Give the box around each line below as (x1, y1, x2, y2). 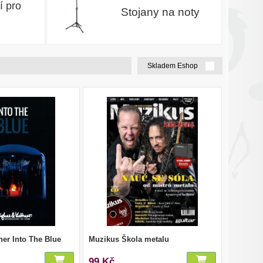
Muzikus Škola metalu (89, 234, 170, 244)
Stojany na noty (121, 5, 200, 18)
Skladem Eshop (147, 62, 200, 70)
